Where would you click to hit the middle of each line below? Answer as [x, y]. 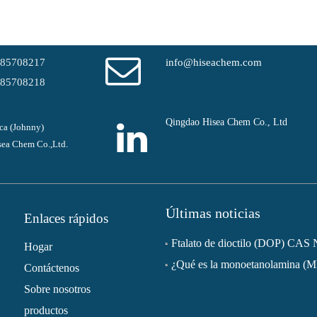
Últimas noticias [213, 213]
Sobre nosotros [57, 289]
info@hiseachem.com [214, 62]
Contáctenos [52, 268]
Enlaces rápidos [66, 218]
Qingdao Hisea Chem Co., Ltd [226, 122]
